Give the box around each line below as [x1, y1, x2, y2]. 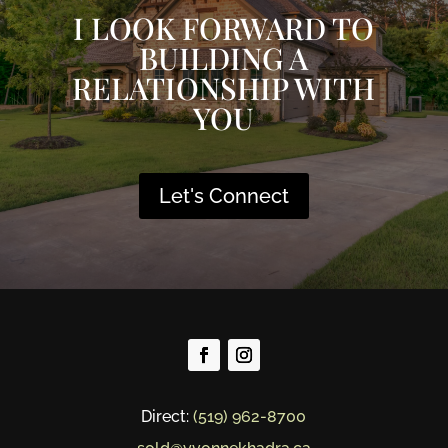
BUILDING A [139, 38, 309, 78]
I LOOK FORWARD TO [73, 8, 375, 48]
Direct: [141, 407, 194, 426]
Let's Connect [158, 184, 289, 208]
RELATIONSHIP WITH [72, 68, 376, 108]
